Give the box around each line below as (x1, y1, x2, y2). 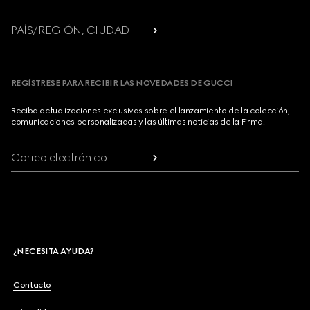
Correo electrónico (11, 151, 107, 164)
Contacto (13, 280, 52, 290)
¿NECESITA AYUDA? (13, 246, 94, 256)
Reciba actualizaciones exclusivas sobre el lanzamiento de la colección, (11, 106, 290, 116)
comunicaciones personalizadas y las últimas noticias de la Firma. (11, 117, 265, 127)
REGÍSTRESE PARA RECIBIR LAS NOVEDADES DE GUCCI (11, 78, 233, 88)
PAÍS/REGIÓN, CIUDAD (11, 24, 129, 37)
